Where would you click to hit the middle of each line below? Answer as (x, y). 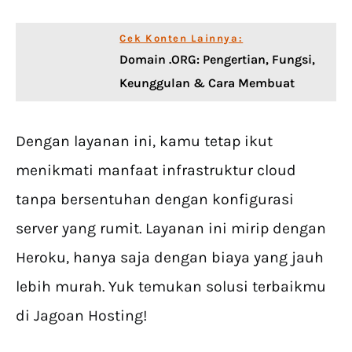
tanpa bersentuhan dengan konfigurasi (155, 200)
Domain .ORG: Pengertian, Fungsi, (218, 60)
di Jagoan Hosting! (81, 316)
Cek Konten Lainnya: (181, 38)
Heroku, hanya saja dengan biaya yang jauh (170, 258)
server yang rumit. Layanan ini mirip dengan (171, 229)
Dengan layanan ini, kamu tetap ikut (144, 141)
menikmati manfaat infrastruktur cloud (156, 170)
